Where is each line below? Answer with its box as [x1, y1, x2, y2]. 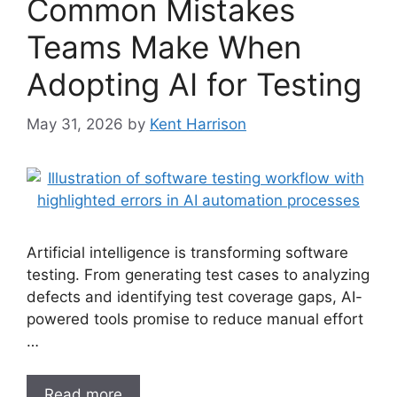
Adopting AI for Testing [27, 66, 362, 103]
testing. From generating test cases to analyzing [27, 265, 370, 284]
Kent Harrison [150, 114, 246, 133]
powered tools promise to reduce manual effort [27, 309, 363, 328]
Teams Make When [27, 28, 301, 66]
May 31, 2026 [27, 114, 123, 133]
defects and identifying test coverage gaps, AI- [27, 287, 362, 306]
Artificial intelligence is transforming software [27, 243, 348, 261]
